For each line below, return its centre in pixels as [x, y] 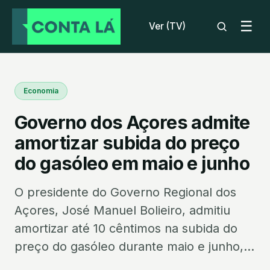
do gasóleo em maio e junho [132, 163]
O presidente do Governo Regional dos [125, 192]
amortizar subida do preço [127, 143]
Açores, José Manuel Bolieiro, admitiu [122, 210]
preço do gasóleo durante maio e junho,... [134, 246]
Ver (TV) [167, 26]
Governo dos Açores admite [132, 122]
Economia [41, 91]
